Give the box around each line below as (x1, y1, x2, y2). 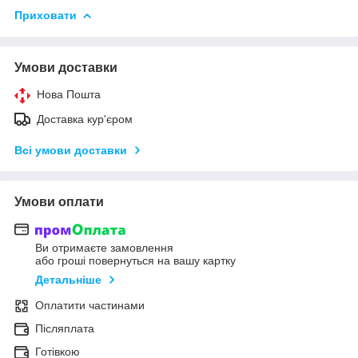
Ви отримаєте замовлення (35, 241, 173, 255)
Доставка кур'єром (37, 112, 133, 125)
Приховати (14, 8, 77, 22)
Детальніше (35, 273, 101, 287)
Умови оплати (14, 194, 104, 209)
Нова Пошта (37, 87, 101, 101)
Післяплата (35, 322, 94, 336)
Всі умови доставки (14, 143, 127, 157)
